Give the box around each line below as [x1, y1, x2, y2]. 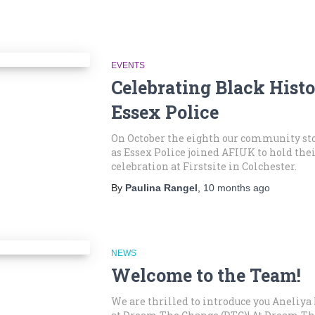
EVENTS [110, 60, 145, 70]
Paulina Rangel [124, 182, 198, 193]
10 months [202, 182, 250, 193]
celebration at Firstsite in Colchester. [110, 160, 297, 173]
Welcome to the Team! [110, 264, 301, 287]
